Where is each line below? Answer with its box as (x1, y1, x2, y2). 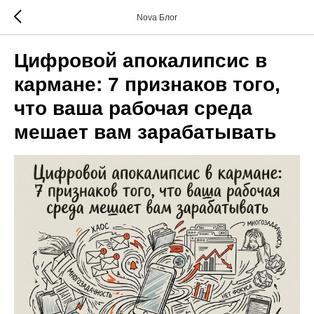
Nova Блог (137, 13, 177, 22)
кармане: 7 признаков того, (14, 74, 280, 95)
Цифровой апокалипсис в (14, 50, 267, 71)
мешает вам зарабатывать (14, 121, 276, 143)
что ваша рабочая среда (14, 97, 252, 119)
